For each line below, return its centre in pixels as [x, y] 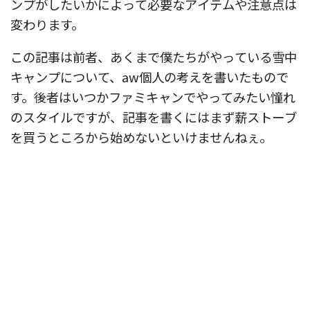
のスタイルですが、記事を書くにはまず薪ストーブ [154, 117]
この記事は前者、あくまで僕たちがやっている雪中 [154, 56]
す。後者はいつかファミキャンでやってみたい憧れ [153, 97]
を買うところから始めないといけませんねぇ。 [141, 137]
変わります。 [47, 24]
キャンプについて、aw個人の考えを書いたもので [149, 76]
